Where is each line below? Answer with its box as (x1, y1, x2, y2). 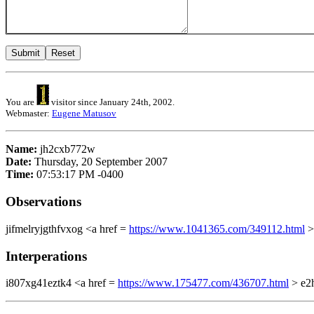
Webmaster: (6, 108, 52, 119)
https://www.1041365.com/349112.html (129, 222, 305, 235)
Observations (6, 194, 81, 210)
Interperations (6, 248, 87, 264)
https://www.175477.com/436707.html (118, 277, 289, 289)
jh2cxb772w (40, 143, 95, 156)
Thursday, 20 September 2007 (34, 156, 168, 168)
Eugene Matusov (52, 108, 116, 119)
